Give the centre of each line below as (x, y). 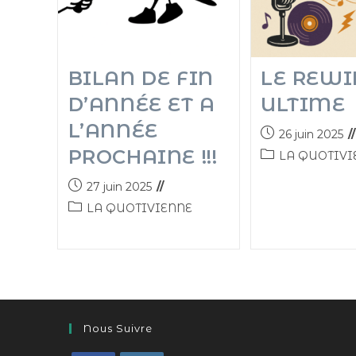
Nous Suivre (118, 328)
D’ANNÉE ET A (141, 104)
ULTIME (303, 104)
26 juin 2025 (311, 134)
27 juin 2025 (119, 187)
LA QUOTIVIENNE (139, 208)
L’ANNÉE (113, 131)
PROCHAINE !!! (143, 157)
